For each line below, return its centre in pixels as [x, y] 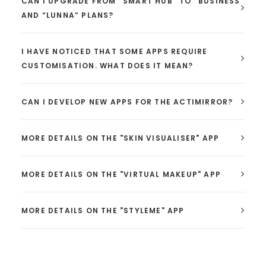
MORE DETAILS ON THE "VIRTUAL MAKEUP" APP [121, 174]
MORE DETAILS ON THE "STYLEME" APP [103, 210]
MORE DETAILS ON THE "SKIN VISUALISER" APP [121, 138]
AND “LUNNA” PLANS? [68, 15]
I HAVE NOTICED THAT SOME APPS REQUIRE [115, 51]
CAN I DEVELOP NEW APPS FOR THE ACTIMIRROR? [127, 102]
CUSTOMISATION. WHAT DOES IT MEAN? [107, 66]
